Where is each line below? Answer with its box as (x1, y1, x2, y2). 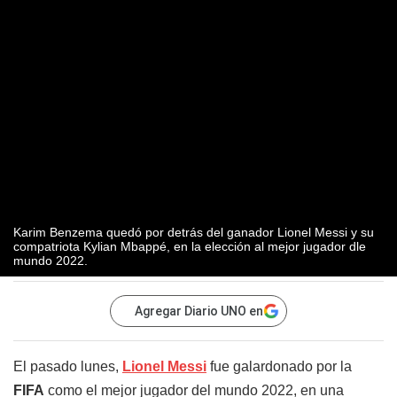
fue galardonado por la (206, 359, 352, 375)
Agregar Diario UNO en (135, 304, 263, 319)
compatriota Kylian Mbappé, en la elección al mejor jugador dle (13, 239, 366, 254)
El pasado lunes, (13, 359, 119, 375)
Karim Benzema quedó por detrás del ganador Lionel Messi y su (13, 225, 374, 240)
